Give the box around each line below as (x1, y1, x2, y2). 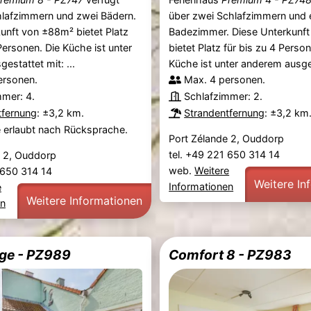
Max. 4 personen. (184, 74, 266, 86)
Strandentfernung (184, 107, 265, 119)
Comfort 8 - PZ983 (169, 246, 292, 264)
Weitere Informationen (26, 194, 142, 208)
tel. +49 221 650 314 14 (169, 148, 283, 160)
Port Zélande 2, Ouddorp (169, 132, 285, 144)
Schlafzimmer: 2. (184, 90, 263, 103)
